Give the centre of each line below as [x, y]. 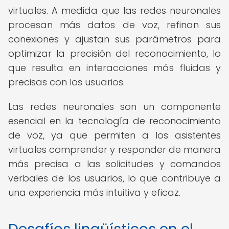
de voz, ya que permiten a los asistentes [114, 135]
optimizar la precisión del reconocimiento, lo [114, 53]
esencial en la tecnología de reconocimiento [114, 121]
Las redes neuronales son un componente [114, 107]
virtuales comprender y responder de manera [114, 150]
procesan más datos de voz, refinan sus [114, 25]
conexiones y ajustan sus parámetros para [114, 39]
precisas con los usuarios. [66, 82]
